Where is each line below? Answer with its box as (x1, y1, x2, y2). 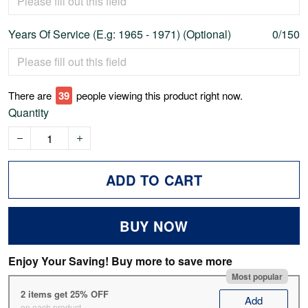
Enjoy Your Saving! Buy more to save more (8, 253, 232, 269)
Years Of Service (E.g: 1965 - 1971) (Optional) (8, 26, 231, 43)
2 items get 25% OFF (20, 287, 109, 300)
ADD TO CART (105, 170, 203, 190)
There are (8, 88, 52, 103)
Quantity (8, 104, 49, 121)
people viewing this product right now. (76, 88, 243, 103)
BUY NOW (120, 216, 188, 236)
